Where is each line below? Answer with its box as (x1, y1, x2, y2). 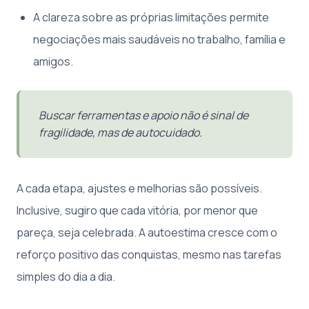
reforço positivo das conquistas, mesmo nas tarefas (17, 247, 281, 263)
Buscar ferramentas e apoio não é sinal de (39, 108, 248, 123)
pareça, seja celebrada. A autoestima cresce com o (17, 225, 277, 241)
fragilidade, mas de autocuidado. (39, 125, 202, 141)
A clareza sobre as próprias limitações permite (33, 10, 269, 26)
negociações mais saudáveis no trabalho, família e (33, 32, 286, 48)
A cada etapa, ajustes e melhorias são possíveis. (17, 181, 262, 197)
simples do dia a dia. (17, 269, 115, 285)
